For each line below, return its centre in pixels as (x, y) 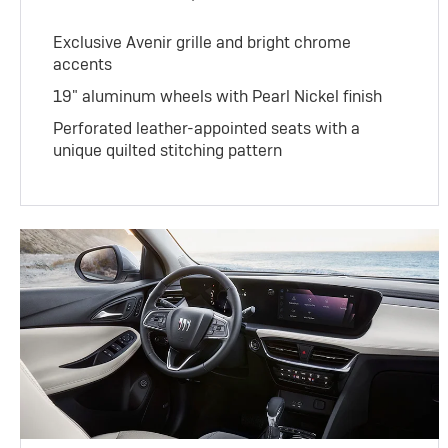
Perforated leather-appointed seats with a (207, 129)
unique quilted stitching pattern (168, 151)
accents (83, 65)
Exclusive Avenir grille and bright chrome (202, 43)
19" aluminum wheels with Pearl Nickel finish (218, 97)
